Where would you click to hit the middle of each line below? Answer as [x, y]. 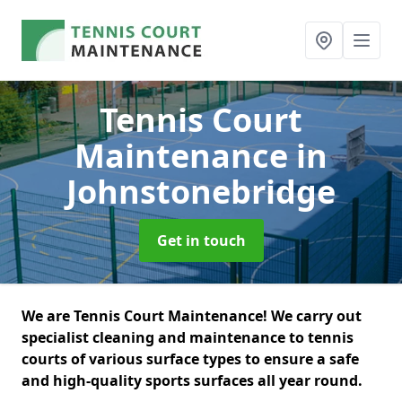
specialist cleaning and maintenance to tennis [188, 337]
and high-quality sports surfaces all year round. [194, 380]
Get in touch [201, 240]
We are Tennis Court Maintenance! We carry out [192, 316]
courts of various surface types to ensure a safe [190, 359]
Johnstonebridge [201, 192]
